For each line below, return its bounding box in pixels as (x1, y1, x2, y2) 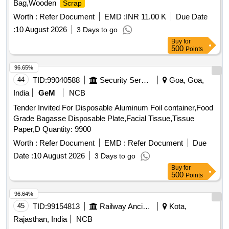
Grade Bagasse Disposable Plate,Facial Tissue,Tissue (13, 114, 194, 123)
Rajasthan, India (13, 215, 67, 224)
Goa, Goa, (167, 76, 204, 85)
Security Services (141, 76, 149, 85)
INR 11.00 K (126, 12, 166, 21)
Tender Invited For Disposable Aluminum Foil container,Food (13, 103, 213, 112)
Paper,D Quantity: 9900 (42, 125, 91, 134)
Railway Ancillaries (143, 202, 150, 211)
